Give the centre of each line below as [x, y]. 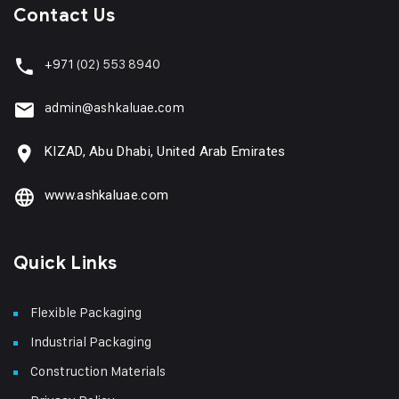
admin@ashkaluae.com [114, 107]
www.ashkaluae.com [107, 195]
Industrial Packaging [91, 341]
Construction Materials [98, 370]
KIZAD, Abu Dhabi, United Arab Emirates [165, 151]
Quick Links [65, 263]
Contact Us [64, 15]
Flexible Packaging [86, 312]
